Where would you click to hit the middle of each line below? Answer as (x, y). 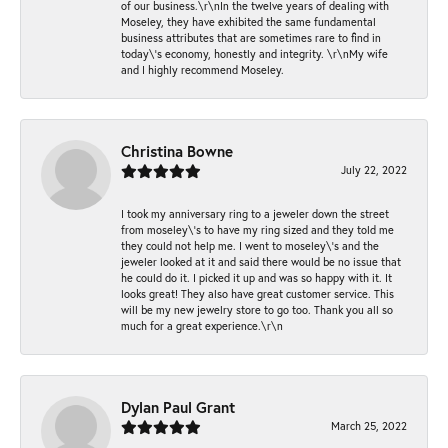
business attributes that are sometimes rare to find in (251, 38)
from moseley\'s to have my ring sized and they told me (257, 230)
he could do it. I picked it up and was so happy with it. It (256, 278)
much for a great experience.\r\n (202, 326)
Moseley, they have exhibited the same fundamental (248, 22)
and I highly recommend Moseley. (202, 70)
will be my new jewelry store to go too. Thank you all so (257, 310)
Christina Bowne (177, 151)
